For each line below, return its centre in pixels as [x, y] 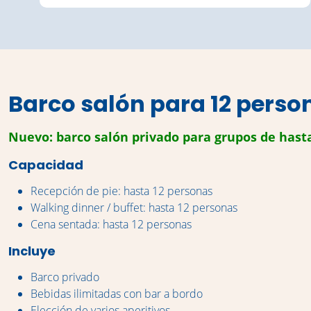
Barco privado [65, 277]
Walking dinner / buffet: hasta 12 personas [134, 208]
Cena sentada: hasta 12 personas [111, 224]
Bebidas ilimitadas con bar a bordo [117, 294]
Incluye [32, 251]
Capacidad [46, 165]
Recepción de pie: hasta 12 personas [121, 191]
